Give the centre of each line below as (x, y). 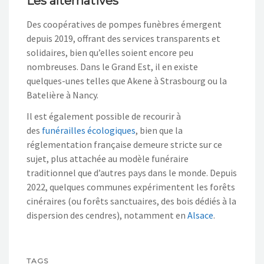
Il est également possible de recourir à (104, 116)
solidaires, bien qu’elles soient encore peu (110, 52)
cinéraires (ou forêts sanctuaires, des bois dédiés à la (131, 201)
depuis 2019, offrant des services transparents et (123, 38)
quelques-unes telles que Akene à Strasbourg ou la (127, 80)
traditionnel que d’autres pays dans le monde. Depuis (132, 172)
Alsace (200, 215)
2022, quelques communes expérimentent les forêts (131, 187)
